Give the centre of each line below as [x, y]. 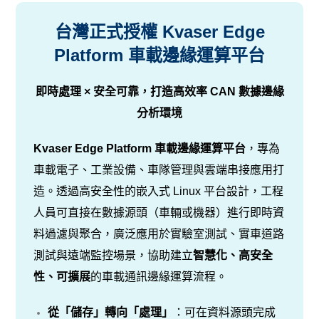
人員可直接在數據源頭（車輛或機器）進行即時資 [159, 212]
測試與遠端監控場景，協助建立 [114, 255]
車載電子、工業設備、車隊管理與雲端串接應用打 [159, 169]
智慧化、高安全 [233, 255]
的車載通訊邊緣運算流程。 [159, 276]
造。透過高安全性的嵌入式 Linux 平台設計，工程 [159, 191]
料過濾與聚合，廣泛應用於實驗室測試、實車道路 [159, 234]
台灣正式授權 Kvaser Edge [159, 31]
